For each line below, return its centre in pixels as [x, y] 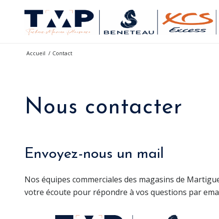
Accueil [36, 53]
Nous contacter [103, 108]
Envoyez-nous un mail [94, 154]
